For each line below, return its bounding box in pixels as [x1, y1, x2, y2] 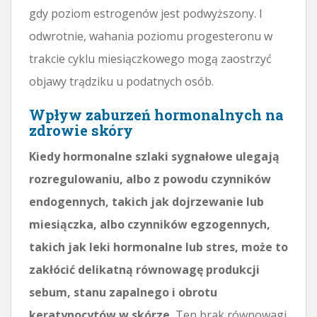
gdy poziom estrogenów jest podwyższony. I [29, 5, 263, 21]
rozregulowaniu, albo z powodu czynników [29, 171, 271, 187]
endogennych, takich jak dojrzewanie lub [29, 193, 264, 209]
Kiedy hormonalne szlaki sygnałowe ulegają [29, 148, 279, 164]
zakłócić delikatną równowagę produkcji [29, 261, 260, 277]
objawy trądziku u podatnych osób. [29, 73, 214, 89]
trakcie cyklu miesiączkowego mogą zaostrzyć [29, 50, 272, 67]
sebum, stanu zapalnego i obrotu [29, 284, 217, 300]
